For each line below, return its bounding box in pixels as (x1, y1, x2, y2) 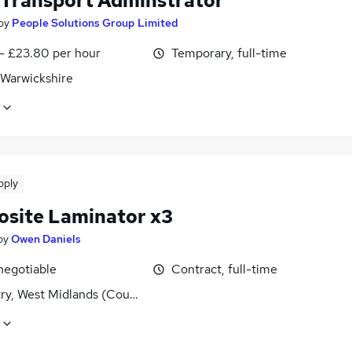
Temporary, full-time (171, 44, 287, 61)
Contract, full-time (171, 260, 277, 277)
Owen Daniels (11, 231, 81, 246)
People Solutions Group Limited (12, 15, 178, 30)
